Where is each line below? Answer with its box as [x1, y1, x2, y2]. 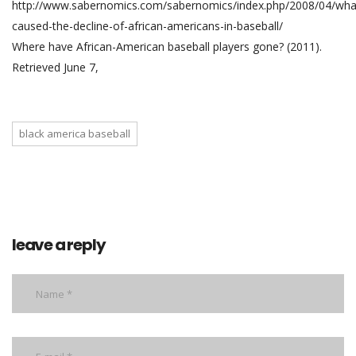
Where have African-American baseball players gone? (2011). [12, 39, 322, 55]
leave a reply [12, 234, 106, 257]
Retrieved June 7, [12, 60, 99, 75]
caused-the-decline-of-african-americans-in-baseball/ [12, 18, 283, 34]
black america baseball [19, 126, 130, 141]
